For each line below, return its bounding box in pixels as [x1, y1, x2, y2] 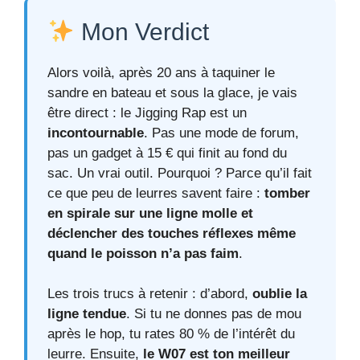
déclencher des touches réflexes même [47, 225, 296, 241]
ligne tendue [47, 306, 126, 322]
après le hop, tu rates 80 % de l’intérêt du [47, 326, 295, 342]
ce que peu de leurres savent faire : [47, 185, 264, 201]
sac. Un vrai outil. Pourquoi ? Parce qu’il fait [47, 165, 312, 181]
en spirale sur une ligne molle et [47, 205, 253, 221]
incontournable [47, 125, 144, 141]
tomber [264, 185, 310, 201]
